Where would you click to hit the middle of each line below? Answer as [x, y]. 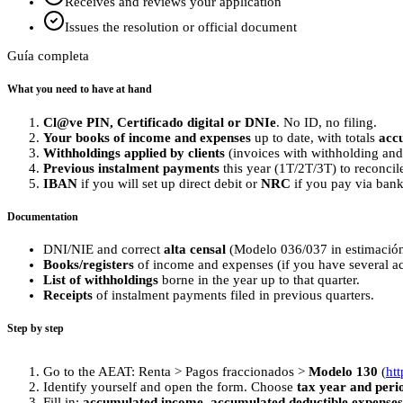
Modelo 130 [343, 371]
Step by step [36, 329]
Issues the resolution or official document [181, 27]
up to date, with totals [315, 137]
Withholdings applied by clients [134, 152]
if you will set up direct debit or [169, 183]
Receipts [68, 296]
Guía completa [48, 56]
